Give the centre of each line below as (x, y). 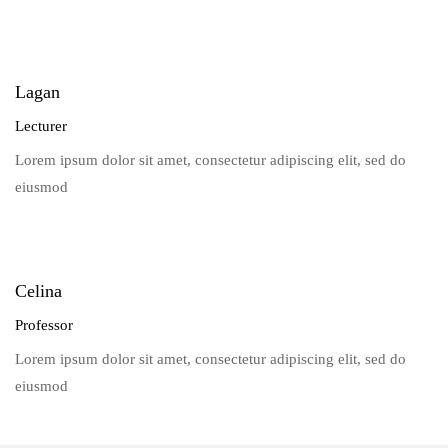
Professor (44, 325)
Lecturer (41, 126)
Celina (38, 291)
